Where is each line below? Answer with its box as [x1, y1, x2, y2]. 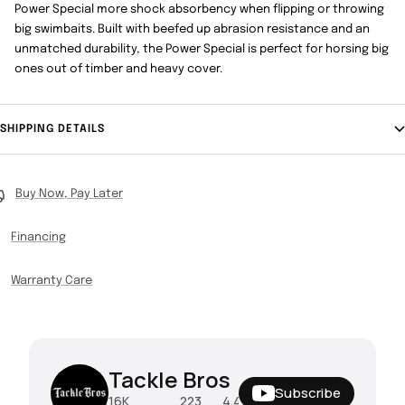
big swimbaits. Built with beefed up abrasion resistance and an [14, 23, 371, 35]
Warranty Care [11, 274, 92, 287]
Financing [11, 231, 66, 243]
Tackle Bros [108, 363, 231, 394]
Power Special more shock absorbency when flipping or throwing [14, 3, 385, 15]
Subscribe [275, 383, 341, 403]
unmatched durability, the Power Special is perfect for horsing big [14, 42, 390, 55]
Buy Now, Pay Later [15, 187, 123, 200]
